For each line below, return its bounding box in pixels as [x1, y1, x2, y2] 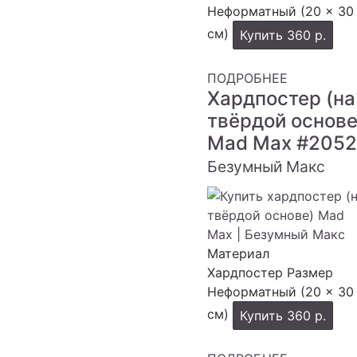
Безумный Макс [207, 157, 325, 176]
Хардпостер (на [207, 87, 355, 110]
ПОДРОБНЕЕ [207, 70, 288, 86]
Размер [287, 265, 333, 280]
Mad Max [207, 131, 296, 155]
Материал [207, 245, 269, 261]
